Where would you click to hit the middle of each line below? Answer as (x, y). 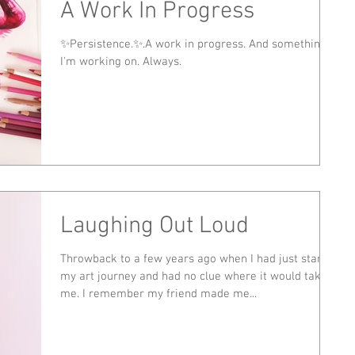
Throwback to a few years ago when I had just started (199, 259)
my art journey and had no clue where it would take (194, 276)
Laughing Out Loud (155, 226)
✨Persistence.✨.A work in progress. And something (193, 44)
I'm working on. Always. (121, 61)
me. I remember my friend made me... (158, 294)
